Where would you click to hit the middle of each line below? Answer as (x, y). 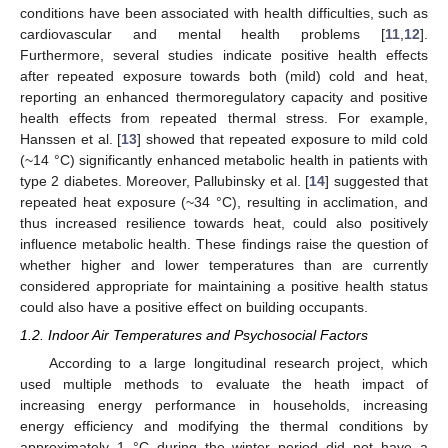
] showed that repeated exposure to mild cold (283, 139)
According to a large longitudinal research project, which (238, 363)
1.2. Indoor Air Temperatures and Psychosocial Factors (194, 335)
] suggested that (377, 181)
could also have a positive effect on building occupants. (194, 307)
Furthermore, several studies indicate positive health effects (224, 55)
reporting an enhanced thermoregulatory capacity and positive (224, 97)
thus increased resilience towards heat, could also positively (224, 223)
